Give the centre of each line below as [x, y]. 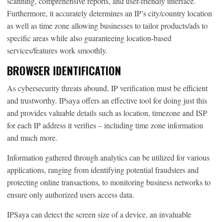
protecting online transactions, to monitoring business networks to [109, 182]
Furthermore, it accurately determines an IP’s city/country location [110, 13]
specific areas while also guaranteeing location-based [89, 38]
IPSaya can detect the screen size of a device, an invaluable [99, 214]
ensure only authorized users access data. [71, 194]
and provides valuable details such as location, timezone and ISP [107, 112]
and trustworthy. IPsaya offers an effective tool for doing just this [107, 100]
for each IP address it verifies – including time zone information [105, 125]
